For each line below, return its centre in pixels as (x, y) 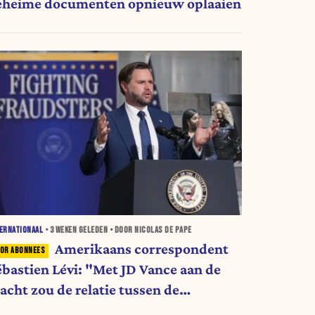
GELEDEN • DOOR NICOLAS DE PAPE (134, 231)
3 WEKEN (63, 231)
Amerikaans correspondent (141, 249)
